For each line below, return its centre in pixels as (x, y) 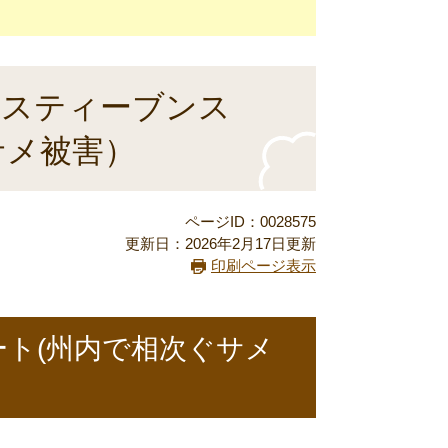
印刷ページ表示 (263, 266)
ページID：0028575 (250, 222)
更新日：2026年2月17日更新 (220, 244)
